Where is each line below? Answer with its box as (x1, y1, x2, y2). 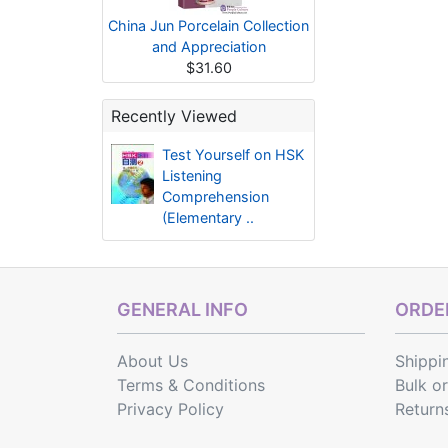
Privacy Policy (117, 399, 224, 419)
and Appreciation (151, 38, 266, 55)
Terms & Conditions (117, 375, 265, 395)
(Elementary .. (161, 209, 254, 226)
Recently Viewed (111, 106, 237, 126)
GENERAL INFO (117, 299, 248, 320)
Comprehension (161, 188, 269, 205)
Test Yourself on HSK (161, 146, 304, 163)
